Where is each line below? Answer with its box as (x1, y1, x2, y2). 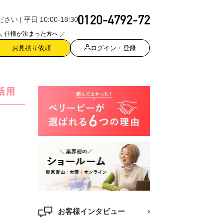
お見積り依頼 (12, 44, 51, 52)
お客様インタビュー (58, 207, 125, 216)
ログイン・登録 (90, 44, 136, 52)
